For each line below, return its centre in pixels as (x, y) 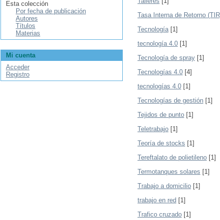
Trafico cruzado (160, 214)
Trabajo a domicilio (164, 186)
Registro (18, 74)
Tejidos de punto (161, 115)
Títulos (26, 26)
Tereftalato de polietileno (172, 157)
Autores (27, 18)
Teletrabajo (153, 129)
